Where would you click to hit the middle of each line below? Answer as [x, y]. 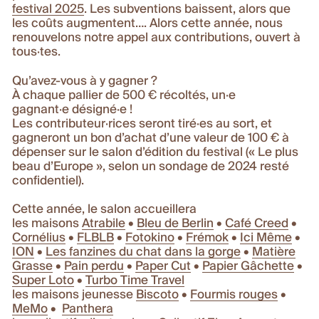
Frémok [208, 239]
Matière [274, 253]
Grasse [33, 267]
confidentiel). [48, 181]
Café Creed [257, 224]
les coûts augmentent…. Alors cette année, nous [148, 23]
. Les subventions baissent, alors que [188, 9]
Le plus [278, 152]
